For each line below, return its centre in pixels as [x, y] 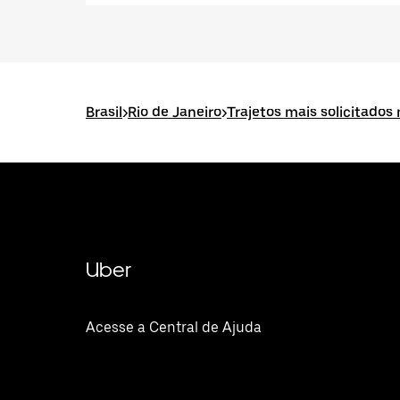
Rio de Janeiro [175, 112]
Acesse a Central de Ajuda [174, 327]
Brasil [104, 112]
